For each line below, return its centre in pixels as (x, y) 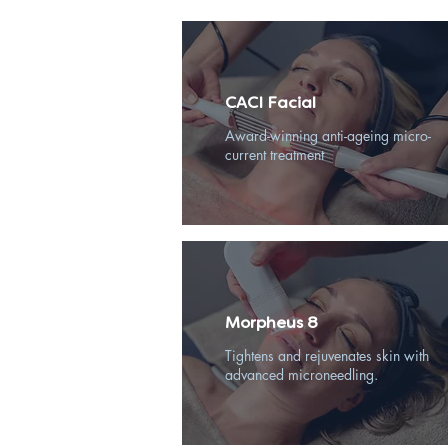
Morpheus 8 (271, 322)
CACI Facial (270, 102)
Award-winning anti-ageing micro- (328, 135)
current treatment (274, 154)
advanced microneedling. (301, 374)
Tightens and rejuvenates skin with (327, 355)
